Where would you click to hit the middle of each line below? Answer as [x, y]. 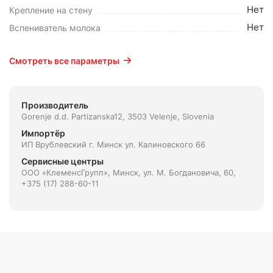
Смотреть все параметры [64, 61]
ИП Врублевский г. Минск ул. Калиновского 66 [113, 144]
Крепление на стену [51, 10]
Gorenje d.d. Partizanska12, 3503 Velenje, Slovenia [118, 116]
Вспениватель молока [55, 28]
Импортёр [43, 133]
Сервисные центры [62, 161]
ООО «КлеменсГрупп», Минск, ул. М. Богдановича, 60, [129, 172]
